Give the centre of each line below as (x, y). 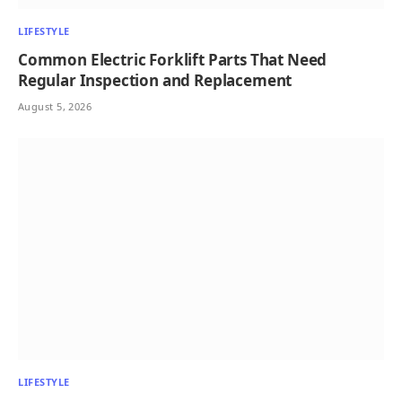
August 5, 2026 (55, 106)
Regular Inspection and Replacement (155, 80)
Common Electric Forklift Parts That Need (173, 59)
